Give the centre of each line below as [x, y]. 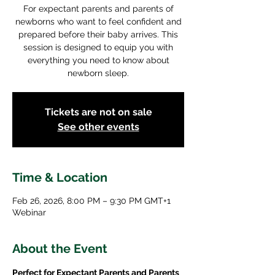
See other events [98, 127]
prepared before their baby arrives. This [98, 34]
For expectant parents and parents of [98, 9]
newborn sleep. [98, 73]
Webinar [29, 212]
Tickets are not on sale [98, 112]
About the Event [60, 249]
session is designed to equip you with [98, 47]
